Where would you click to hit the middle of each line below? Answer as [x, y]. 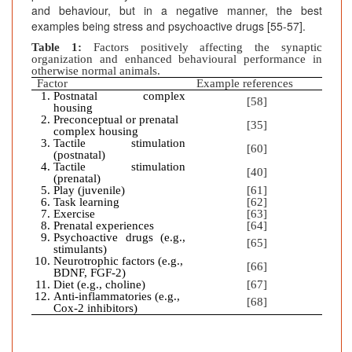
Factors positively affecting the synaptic [202, 48]
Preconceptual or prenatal [116, 120]
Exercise [75, 214]
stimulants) [81, 249]
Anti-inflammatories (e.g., [117, 297]
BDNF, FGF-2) [90, 273]
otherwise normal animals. [96, 71]
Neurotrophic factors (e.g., [119, 261]
